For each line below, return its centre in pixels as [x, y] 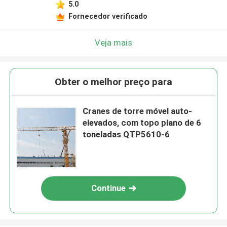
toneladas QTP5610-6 [126, 135]
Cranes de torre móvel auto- [138, 111]
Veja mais [113, 42]
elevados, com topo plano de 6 [142, 123]
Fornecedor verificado [108, 16]
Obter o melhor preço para [113, 82]
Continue [109, 188]
